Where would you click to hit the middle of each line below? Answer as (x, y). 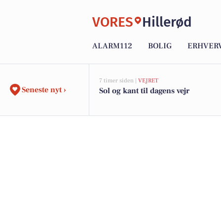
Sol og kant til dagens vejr (144, 91)
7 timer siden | (119, 81)
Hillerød (167, 22)
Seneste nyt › (44, 90)
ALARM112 (112, 46)
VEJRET (148, 81)
